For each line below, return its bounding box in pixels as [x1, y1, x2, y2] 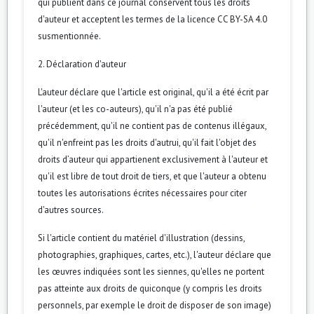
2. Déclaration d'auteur [38, 57, 126, 70]
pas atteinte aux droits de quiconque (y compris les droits [38, 282, 262, 294]
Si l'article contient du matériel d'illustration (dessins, [38, 231, 245, 244]
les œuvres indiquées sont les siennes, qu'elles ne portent [38, 265, 264, 278]
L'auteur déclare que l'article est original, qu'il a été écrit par [38, 86, 268, 98]
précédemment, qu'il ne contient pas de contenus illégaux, [38, 119, 266, 132]
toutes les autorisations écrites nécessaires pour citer [38, 186, 247, 199]
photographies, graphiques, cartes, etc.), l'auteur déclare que [38, 248, 271, 261]
